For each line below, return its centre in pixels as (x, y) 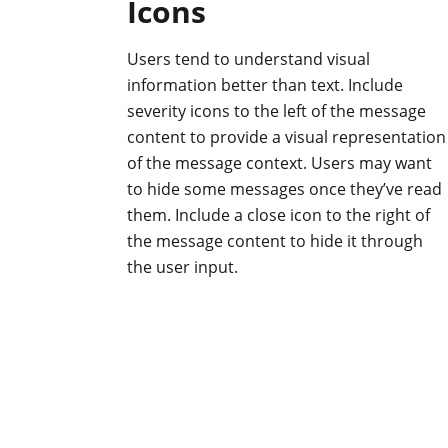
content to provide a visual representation (286, 136)
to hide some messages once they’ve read (284, 188)
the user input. (182, 266)
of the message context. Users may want (279, 162)
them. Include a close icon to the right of (278, 214)
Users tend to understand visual (248, 58)
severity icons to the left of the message (276, 110)
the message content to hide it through (275, 240)
